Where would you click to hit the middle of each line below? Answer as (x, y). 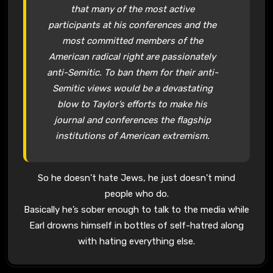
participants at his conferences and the (133, 25)
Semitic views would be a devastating (132, 88)
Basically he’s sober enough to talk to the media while (136, 209)
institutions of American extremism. (132, 136)
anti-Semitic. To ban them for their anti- (132, 72)
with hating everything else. (136, 241)
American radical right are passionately (133, 56)
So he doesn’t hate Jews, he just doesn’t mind (136, 178)
